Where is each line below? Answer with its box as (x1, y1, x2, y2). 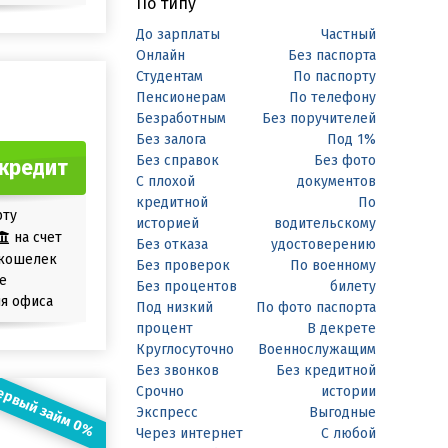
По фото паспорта (256, 299, 376, 316)
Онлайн (136, 47, 185, 64)
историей (136, 215, 199, 232)
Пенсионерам (136, 89, 226, 106)
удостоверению (271, 236, 376, 253)
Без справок (136, 152, 219, 169)
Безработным (136, 110, 226, 127)
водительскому (274, 215, 376, 232)
